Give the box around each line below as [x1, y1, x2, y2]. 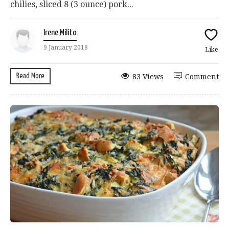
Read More [16, 72, 44, 80]
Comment [185, 73, 219, 81]
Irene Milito [43, 29, 77, 38]
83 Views [132, 73, 164, 81]
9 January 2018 [43, 44, 88, 52]
